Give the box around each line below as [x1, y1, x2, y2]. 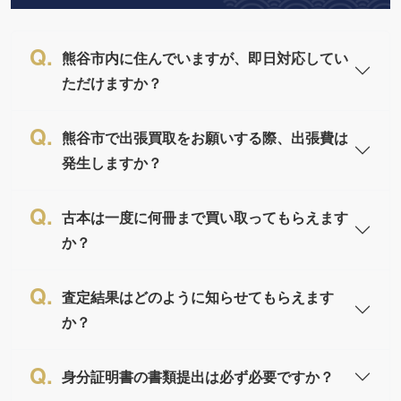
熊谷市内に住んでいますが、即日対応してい [62, 47, 348, 68]
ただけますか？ [62, 72, 162, 93]
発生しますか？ [62, 151, 162, 173]
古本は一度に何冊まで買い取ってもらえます [62, 206, 348, 227]
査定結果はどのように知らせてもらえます [62, 286, 334, 307]
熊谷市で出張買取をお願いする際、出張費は [62, 126, 348, 148]
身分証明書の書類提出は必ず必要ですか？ [62, 365, 334, 387]
